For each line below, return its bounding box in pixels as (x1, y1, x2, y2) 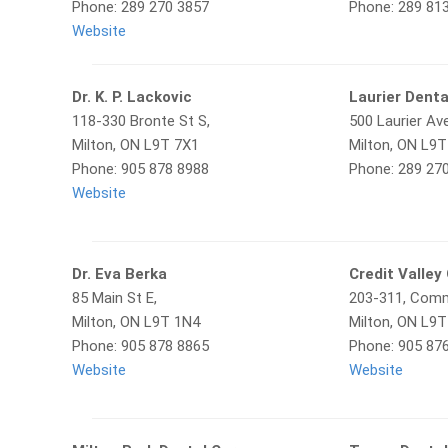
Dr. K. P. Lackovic (72, 88, 192, 106)
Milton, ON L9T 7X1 (72, 136, 199, 154)
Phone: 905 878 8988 (72, 160, 209, 178)
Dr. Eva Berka (72, 265, 167, 283)
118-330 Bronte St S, (72, 112, 210, 130)
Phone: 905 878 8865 (72, 337, 209, 355)
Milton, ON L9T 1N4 (72, 313, 200, 331)
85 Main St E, (72, 289, 157, 307)
